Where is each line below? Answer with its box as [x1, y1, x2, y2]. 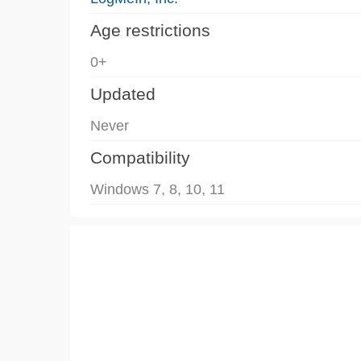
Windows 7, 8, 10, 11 [90, 180, 225, 197]
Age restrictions [90, 20, 210, 39]
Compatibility [90, 147, 190, 167]
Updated [90, 84, 156, 103]
